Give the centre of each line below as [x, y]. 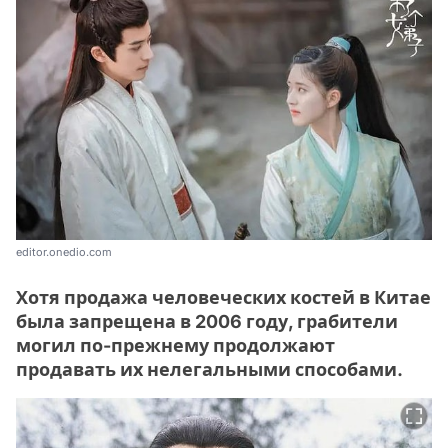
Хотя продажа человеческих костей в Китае [223, 298]
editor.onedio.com [64, 252]
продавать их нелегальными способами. [209, 370]
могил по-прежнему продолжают [175, 346]
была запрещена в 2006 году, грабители [207, 322]
